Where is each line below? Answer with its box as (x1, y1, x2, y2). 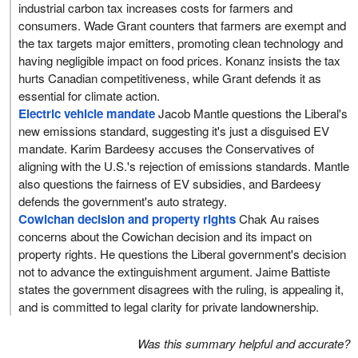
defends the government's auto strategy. (18, 192, 228, 209)
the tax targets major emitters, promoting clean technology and (18, 34, 344, 51)
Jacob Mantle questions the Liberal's (155, 104, 348, 121)
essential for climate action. (18, 86, 161, 104)
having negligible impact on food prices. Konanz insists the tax (18, 51, 341, 69)
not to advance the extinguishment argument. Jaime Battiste (18, 262, 331, 280)
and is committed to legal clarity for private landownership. (18, 297, 320, 315)
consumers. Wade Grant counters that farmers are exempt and (18, 16, 347, 34)
